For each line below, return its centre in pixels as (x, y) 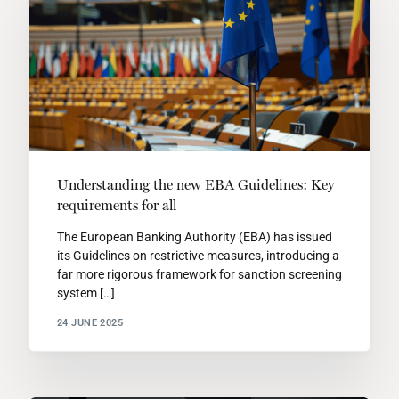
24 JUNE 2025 (90, 322)
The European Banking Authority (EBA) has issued (194, 237)
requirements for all (116, 206)
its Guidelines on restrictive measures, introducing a (198, 256)
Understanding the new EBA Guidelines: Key (195, 185)
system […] (85, 293)
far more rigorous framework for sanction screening (199, 275)
